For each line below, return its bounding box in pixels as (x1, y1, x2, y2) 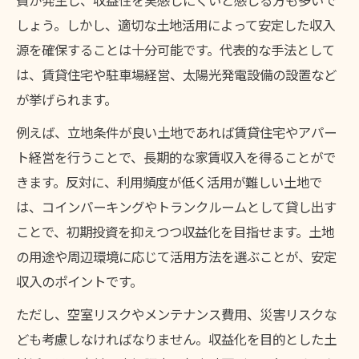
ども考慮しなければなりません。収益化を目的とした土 (16, 329, 337, 349)
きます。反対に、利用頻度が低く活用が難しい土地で (16, 171, 322, 192)
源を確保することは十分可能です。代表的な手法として (16, 39, 335, 59)
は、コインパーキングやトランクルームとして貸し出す (16, 196, 337, 216)
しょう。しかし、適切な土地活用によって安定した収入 (16, 14, 335, 34)
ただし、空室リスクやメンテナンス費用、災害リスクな (16, 304, 337, 324)
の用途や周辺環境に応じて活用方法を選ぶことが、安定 (16, 246, 337, 266)
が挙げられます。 (16, 89, 117, 109)
